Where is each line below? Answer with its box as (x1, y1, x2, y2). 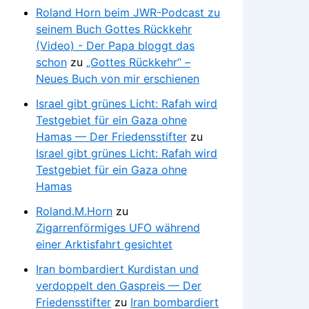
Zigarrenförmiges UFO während (36, 220, 200, 235)
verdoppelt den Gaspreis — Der (36, 278, 201, 292)
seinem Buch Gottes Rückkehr (36, 21, 192, 36)
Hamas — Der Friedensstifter (36, 129, 187, 143)
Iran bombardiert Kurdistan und (36, 261, 199, 276)
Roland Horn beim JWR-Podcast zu (36, 5, 220, 19)
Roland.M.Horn (36, 203, 112, 218)
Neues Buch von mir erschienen (36, 71, 199, 86)
